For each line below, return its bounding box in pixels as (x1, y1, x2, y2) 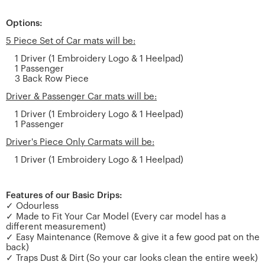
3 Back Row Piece (15, 74, 89, 83)
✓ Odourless (6, 201, 59, 211)
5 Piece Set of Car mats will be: (6, 36, 135, 46)
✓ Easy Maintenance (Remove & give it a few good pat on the (6, 232, 260, 242)
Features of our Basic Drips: (6, 190, 124, 200)
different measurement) (6, 222, 106, 231)
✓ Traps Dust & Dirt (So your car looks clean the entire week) (6, 253, 258, 263)
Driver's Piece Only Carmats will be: (6, 137, 154, 147)
